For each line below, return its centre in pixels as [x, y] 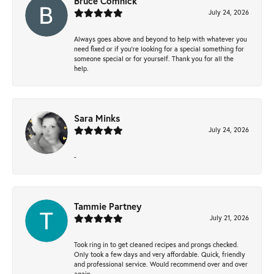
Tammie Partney [108, 206]
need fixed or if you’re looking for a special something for [159, 48]
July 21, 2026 [229, 217]
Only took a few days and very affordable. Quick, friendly [160, 254]
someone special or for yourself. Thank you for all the [154, 58]
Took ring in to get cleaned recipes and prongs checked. [156, 244]
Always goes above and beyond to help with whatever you [161, 39]
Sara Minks [97, 118]
